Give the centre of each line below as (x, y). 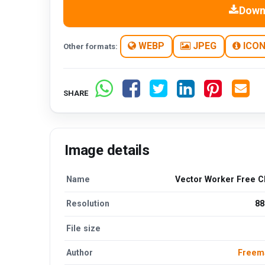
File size (84, 228)
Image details (107, 150)
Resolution (88, 204)
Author (80, 252)
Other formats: (91, 46)
